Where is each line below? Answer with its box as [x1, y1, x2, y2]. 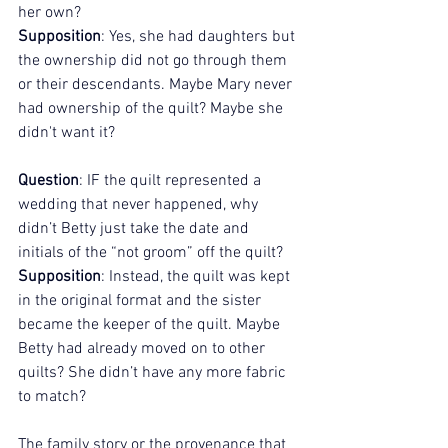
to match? [18, 387, 86, 408]
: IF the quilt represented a [79, 171, 265, 192]
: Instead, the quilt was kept [101, 267, 294, 288]
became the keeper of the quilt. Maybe [18, 315, 284, 336]
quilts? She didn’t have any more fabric [18, 363, 290, 384]
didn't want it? [18, 123, 119, 144]
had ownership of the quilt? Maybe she [18, 99, 287, 120]
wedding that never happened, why [18, 195, 262, 216]
